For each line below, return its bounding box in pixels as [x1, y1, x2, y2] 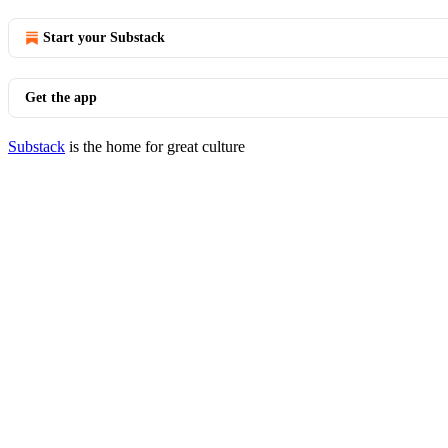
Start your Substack [43, 29, 165, 45]
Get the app [25, 89, 97, 105]
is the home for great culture [65, 137, 245, 155]
